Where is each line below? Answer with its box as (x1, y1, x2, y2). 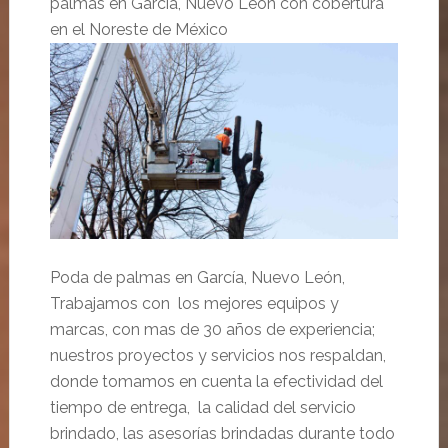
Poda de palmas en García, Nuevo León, (49, 267, 345, 287)
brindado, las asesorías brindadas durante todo (49, 423, 395, 443)
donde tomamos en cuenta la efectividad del (49, 371, 383, 391)
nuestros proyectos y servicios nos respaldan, (49, 345, 386, 365)
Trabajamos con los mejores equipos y (49, 293, 339, 313)
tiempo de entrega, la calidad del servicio (49, 397, 356, 417)
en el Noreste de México (49, 19, 228, 39)
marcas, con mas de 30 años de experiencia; (49, 319, 375, 339)
